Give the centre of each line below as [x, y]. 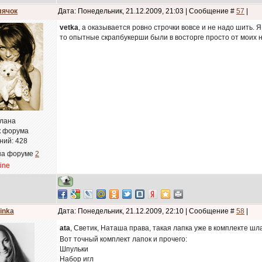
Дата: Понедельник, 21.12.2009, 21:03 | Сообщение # [147, 11]
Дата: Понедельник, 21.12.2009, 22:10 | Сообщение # [147, 211]
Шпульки [74, 249]
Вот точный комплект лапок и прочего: [123, 239]
